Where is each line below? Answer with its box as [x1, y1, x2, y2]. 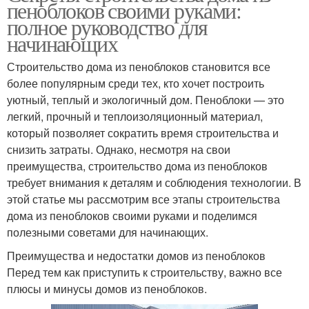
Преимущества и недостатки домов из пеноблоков [7, 248, 266, 264]
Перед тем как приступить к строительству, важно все [7, 264, 282, 281]
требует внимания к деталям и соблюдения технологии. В [7, 175, 301, 191]
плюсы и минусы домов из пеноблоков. [7, 281, 207, 297]
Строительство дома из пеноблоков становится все [7, 59, 270, 75]
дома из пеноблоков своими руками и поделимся [7, 208, 257, 224]
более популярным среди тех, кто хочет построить [7, 75, 264, 92]
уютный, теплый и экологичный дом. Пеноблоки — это [7, 92, 284, 108]
